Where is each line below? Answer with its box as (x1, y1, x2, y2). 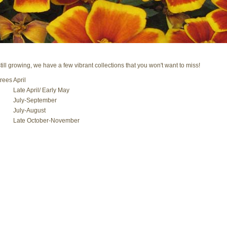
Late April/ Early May (13, 86, 89, 94)
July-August (13, 106, 46, 114)
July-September (13, 96, 57, 104)
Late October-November (13, 117, 80, 124)
